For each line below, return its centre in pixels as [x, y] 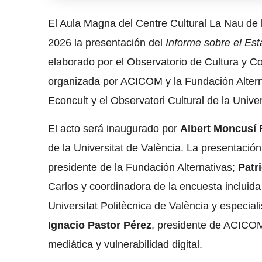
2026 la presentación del [107, 43]
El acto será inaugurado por [114, 129]
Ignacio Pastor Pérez [100, 225]
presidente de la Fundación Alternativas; [143, 168]
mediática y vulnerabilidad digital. [125, 245]
